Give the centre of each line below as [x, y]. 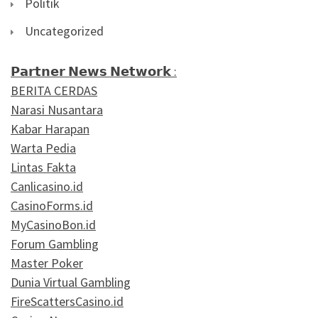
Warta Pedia [43, 148]
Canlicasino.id [47, 186]
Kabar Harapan [50, 128]
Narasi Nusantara [57, 109]
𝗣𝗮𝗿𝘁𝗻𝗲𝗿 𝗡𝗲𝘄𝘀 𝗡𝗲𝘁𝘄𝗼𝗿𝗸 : [94, 71]
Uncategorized [64, 31]
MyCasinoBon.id [53, 224]
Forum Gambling [55, 243]
